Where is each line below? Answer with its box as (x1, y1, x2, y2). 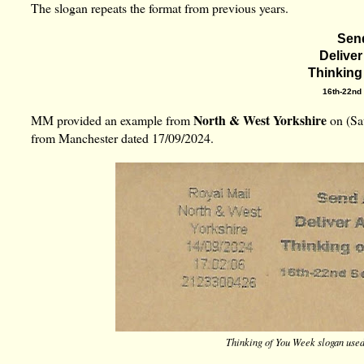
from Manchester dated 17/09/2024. (31, 129, 214, 147)
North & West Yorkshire (193, 110, 327, 130)
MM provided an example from (31, 111, 194, 129)
